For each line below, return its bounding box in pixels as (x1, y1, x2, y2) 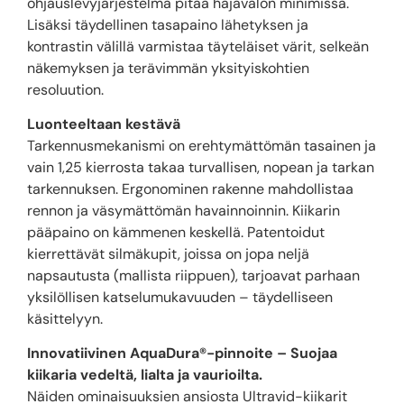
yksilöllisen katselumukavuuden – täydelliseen (27, 288, 333, 307)
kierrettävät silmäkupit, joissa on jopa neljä (27, 244, 309, 263)
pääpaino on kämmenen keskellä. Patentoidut (27, 223, 325, 242)
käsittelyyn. (27, 309, 103, 328)
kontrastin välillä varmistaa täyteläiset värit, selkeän (27, 36, 369, 56)
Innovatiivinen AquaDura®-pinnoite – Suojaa (27, 344, 337, 363)
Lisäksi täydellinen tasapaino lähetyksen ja (27, 14, 308, 34)
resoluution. (27, 79, 104, 99)
